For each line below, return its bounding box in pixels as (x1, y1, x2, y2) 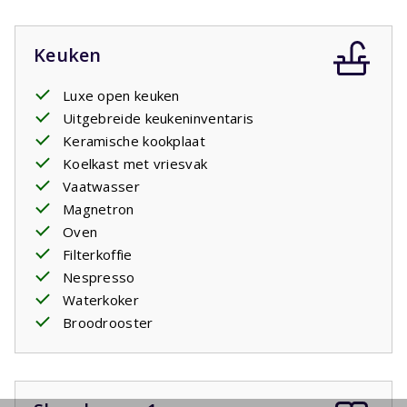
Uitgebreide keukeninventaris (63, 109, 254, 128)
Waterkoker (63, 291, 139, 310)
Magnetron (63, 200, 134, 219)
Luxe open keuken (63, 86, 180, 105)
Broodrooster (63, 313, 154, 333)
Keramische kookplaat (63, 132, 205, 151)
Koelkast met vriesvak (63, 154, 208, 174)
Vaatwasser (63, 177, 140, 196)
